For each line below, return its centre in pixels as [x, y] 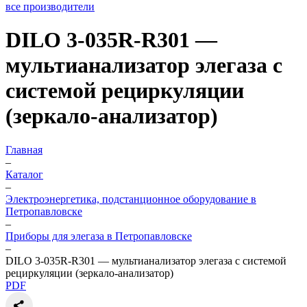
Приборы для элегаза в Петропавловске [99, 236]
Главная [24, 149]
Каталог [24, 174]
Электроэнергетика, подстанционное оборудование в [131, 199]
